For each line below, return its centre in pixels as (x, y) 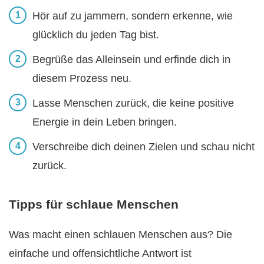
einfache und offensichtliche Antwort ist (100, 253)
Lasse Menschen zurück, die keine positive (133, 103)
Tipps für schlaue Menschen (94, 204)
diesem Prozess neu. (82, 78)
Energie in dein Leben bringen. (105, 122)
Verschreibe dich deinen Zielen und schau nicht (143, 146)
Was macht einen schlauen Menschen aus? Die (121, 234)
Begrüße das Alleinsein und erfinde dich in (131, 59)
